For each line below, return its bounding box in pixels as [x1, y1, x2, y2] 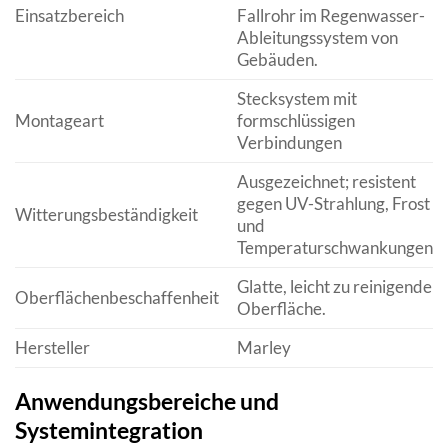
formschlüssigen [236, 109, 355, 131]
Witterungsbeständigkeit [15, 203, 198, 225]
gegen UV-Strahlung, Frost [236, 192, 430, 214]
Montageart [15, 109, 104, 131]
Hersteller [15, 336, 90, 358]
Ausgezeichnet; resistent [236, 170, 416, 192]
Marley [236, 336, 291, 358]
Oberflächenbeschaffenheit [15, 286, 219, 308]
